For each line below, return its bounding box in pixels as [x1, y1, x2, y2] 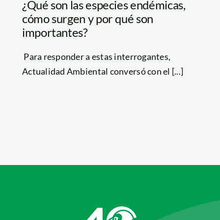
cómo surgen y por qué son [22, 11, 153, 26]
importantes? [22, 25, 88, 40]
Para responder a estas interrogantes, [22, 51, 171, 62]
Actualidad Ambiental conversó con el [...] [22, 66, 184, 77]
